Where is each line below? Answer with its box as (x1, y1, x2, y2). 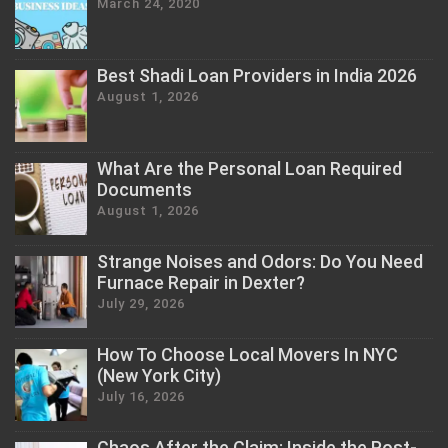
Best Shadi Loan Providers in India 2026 (97, 64, 417, 86)
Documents (97, 178, 192, 200)
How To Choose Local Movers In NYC (97, 343, 398, 365)
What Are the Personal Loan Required (97, 157, 402, 179)
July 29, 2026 (97, 295, 185, 311)
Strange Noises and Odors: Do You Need (97, 250, 423, 272)
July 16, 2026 (97, 388, 185, 404)
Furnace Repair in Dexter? (97, 271, 305, 293)
